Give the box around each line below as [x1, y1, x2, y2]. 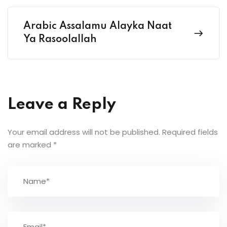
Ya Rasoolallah [23, 34, 97, 45]
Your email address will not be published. [8, 126, 160, 137]
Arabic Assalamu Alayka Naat [23, 21, 172, 31]
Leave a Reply [8, 96, 116, 112]
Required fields [162, 126, 218, 137]
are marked [8, 139, 53, 150]
